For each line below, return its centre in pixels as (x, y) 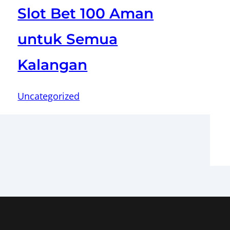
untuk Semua (68, 39)
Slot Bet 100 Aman (86, 13)
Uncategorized (49, 96)
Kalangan (53, 64)
